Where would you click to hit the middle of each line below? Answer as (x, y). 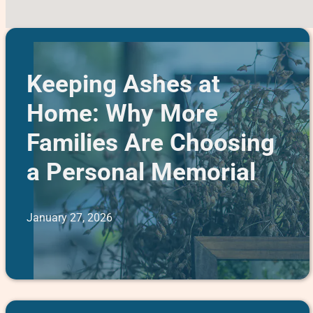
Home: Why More (122, 114)
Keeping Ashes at (123, 84)
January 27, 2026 (69, 217)
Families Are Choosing (150, 143)
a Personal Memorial (141, 172)
